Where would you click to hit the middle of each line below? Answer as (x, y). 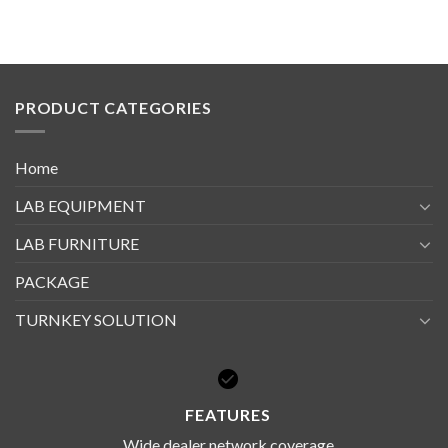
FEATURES (228, 414)
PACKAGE (52, 282)
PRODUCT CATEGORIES (113, 107)
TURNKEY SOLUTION (96, 320)
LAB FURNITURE (77, 244)
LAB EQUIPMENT (80, 206)
